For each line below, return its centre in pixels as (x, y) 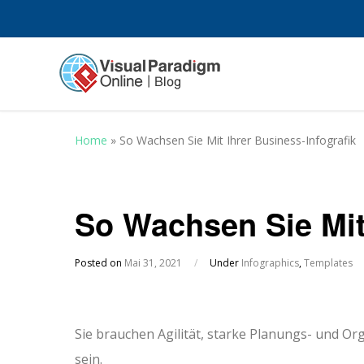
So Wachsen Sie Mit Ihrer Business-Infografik (238, 140)
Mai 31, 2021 (153, 263)
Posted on (100, 263)
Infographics (270, 263)
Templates (328, 263)
